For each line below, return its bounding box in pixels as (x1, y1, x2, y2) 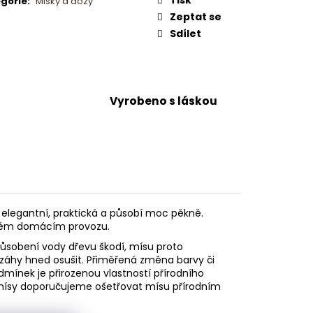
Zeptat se (170, 9, 221, 24)
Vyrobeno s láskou (110, 94, 218, 109)
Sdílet (170, 26, 201, 41)
